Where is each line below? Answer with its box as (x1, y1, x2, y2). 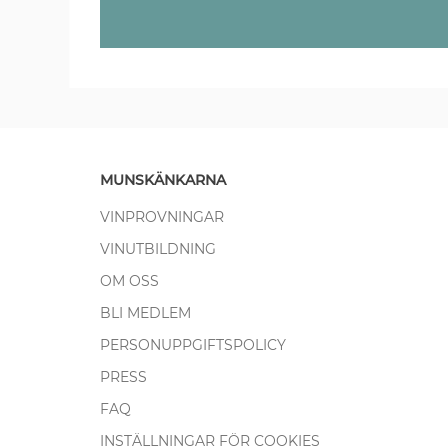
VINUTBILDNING (99, 239, 216, 258)
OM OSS (99, 271, 159, 290)
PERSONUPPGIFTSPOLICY (99, 335, 286, 354)
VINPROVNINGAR (99, 207, 224, 226)
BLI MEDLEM (99, 303, 191, 322)
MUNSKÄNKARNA (99, 170, 226, 189)
